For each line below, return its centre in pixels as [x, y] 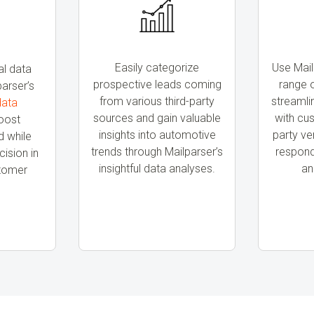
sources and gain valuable [157, 118]
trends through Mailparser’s [157, 151]
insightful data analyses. [157, 168]
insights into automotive [157, 135]
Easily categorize [157, 67]
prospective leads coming [157, 84]
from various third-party [157, 101]
